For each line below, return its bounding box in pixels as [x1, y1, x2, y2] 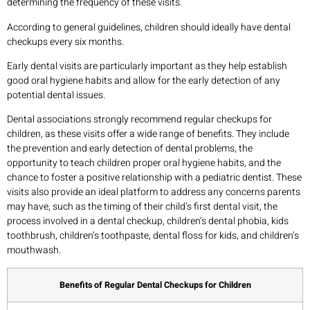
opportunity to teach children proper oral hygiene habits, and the [7, 156, 281, 171]
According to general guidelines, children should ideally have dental [7, 19, 291, 35]
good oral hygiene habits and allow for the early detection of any [7, 73, 280, 89]
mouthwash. [7, 243, 61, 258]
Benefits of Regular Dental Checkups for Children [59, 278, 251, 291]
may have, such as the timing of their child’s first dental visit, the [7, 199, 277, 215]
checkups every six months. [7, 34, 124, 49]
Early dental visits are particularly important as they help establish [7, 59, 287, 74]
